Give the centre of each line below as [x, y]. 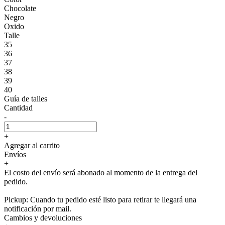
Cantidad [18, 107]
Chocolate [20, 8]
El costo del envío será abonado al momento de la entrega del [101, 172]
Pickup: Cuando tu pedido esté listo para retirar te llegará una [100, 199]
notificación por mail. [38, 208]
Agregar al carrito [32, 145]
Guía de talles [26, 98]
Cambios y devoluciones [43, 217]
